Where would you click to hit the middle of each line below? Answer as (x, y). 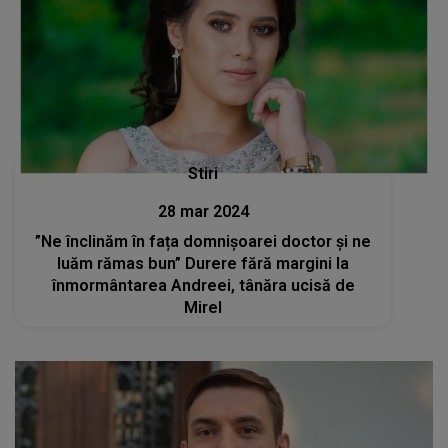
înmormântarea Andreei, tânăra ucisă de (203, 285)
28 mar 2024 (203, 211)
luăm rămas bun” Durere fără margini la (203, 263)
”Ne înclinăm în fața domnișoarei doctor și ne (203, 241)
